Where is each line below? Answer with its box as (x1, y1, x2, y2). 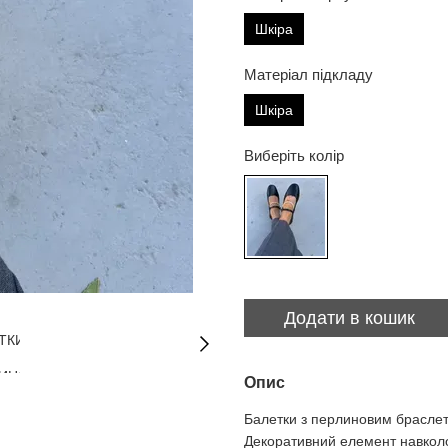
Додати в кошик (284, 308, 415, 328)
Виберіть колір (244, 147, 344, 164)
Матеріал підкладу (244, 66, 377, 83)
